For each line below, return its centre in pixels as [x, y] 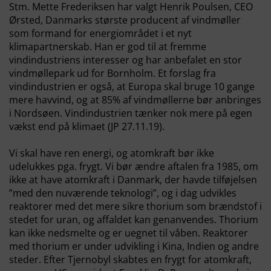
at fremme [182, 47]
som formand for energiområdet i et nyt [100, 33]
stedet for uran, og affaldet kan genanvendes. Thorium [134, 220]
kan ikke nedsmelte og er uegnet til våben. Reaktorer [129, 233]
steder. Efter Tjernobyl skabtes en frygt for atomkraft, [130, 260]
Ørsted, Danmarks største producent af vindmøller [125, 20]
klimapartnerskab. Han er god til [84, 47]
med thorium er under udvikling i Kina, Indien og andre [134, 246]
